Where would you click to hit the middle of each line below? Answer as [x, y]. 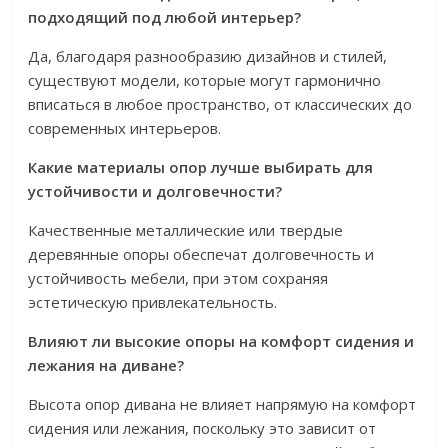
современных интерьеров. [125, 128]
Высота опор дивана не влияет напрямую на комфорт [222, 404]
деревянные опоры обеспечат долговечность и [201, 254]
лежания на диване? [106, 365]
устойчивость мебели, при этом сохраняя [178, 278]
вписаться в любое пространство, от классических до [220, 104]
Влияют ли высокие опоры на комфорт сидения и [221, 341]
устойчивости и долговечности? [155, 191]
